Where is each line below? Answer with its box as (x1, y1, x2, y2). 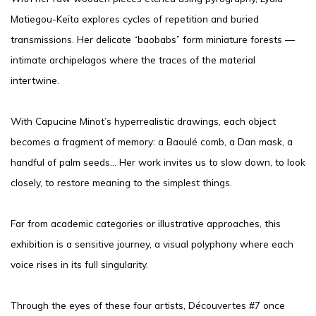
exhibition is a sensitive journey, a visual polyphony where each (11, 237, 293, 250)
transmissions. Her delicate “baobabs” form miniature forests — (11, 32, 295, 45)
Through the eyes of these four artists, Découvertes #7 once (11, 298, 285, 311)
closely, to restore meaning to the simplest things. (11, 176, 232, 188)
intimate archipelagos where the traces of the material (11, 53, 255, 66)
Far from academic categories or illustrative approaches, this (11, 217, 281, 229)
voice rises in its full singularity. (11, 257, 148, 270)
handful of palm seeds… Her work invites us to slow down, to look (11, 155, 305, 168)
